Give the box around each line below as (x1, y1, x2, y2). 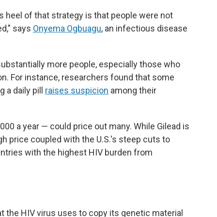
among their (108, 85, 156, 95)
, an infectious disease (101, 23, 187, 33)
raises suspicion (45, 85, 108, 95)
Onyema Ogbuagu (33, 23, 101, 33)
